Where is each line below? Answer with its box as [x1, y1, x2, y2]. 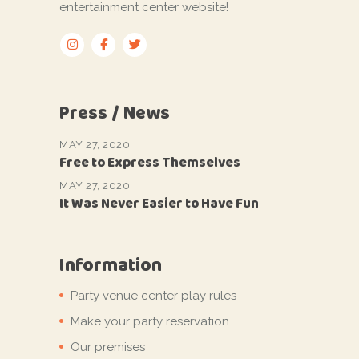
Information [59, 251, 162, 278]
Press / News [59, 99, 170, 126]
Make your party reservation [71, 313, 229, 329]
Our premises [71, 339, 145, 354]
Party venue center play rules [71, 288, 236, 303]
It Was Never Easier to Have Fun [59, 192, 259, 213]
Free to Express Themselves [59, 151, 240, 172]
